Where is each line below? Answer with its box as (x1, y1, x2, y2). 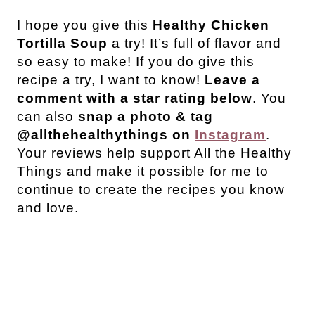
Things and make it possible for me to (17, 163, 269, 179)
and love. (17, 200, 79, 215)
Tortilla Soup (17, 35, 112, 51)
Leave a (205, 72, 260, 87)
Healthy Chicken (153, 17, 269, 32)
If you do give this (136, 53, 255, 69)
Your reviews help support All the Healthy (17, 145, 292, 160)
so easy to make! (17, 53, 136, 69)
